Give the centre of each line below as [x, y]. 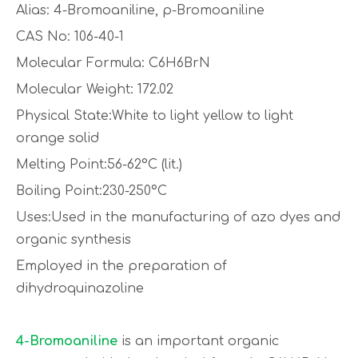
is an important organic [198, 341]
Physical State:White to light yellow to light [155, 116]
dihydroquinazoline [80, 288]
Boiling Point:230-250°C [91, 191]
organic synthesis [74, 240]
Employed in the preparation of [121, 266]
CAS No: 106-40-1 [70, 37]
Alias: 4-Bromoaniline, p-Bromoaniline [140, 10]
